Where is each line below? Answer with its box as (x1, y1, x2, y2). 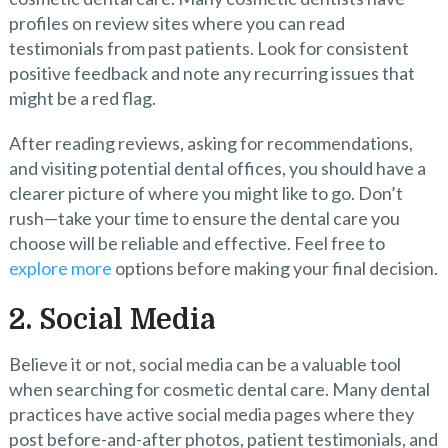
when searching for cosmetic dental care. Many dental (8, 378, 430, 401)
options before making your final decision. (111, 257, 438, 280)
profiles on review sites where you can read (8, 12, 345, 35)
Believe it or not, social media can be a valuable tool (8, 353, 401, 376)
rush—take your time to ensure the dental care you (8, 207, 400, 230)
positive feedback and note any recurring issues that (8, 62, 415, 85)
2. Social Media (8, 304, 215, 337)
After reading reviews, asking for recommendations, (8, 132, 413, 155)
